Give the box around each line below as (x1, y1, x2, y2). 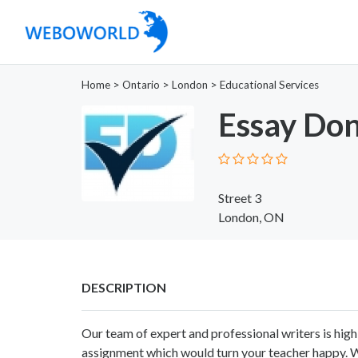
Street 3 (217, 189, 261, 205)
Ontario (122, 78, 160, 91)
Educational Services (220, 78, 319, 91)
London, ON (217, 209, 284, 225)
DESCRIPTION (82, 279, 166, 295)
